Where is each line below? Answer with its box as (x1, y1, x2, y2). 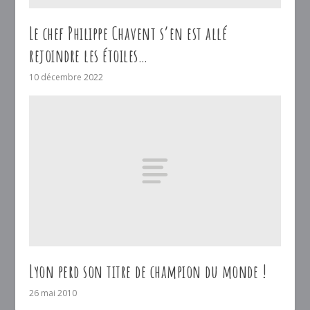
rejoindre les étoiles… (29, 44, 148, 66)
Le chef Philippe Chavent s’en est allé (29, 21, 228, 44)
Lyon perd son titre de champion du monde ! (29, 259, 267, 282)
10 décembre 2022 (29, 71, 104, 83)
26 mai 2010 (29, 286, 77, 299)
